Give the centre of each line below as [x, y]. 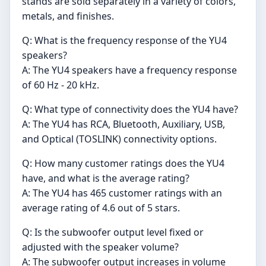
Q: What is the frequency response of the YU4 [124, 40]
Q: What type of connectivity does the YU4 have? [130, 109]
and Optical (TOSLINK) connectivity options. [119, 139]
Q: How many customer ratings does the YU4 [123, 163]
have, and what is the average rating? [106, 178]
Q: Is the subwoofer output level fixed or [113, 232]
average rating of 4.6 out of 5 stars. [101, 208]
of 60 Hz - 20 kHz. [61, 85]
